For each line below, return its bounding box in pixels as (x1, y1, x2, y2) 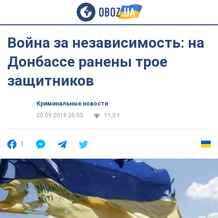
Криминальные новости (36, 100, 108, 107)
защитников (7, 72, 94, 89)
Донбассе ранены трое (7, 53, 167, 70)
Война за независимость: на (7, 34, 204, 51)
